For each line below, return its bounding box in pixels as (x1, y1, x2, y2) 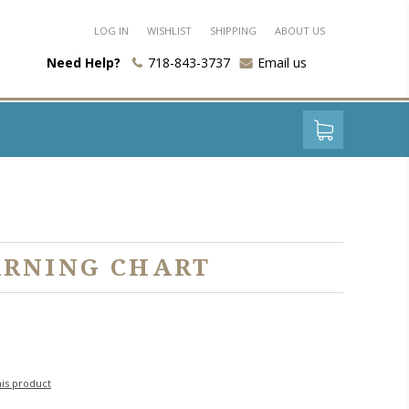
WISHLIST (147, 24, 192, 37)
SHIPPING (210, 24, 257, 37)
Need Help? (47, 54, 121, 71)
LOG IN (94, 24, 129, 37)
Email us (257, 54, 307, 71)
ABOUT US (275, 24, 325, 37)
